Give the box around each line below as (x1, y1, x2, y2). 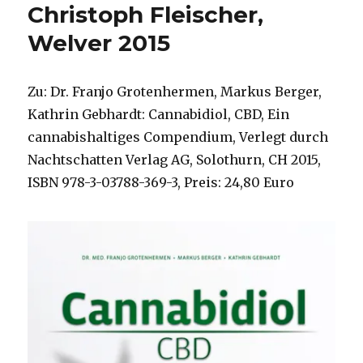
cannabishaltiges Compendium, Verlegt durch (28, 129, 329, 146)
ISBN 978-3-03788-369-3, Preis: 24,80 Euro (28, 174, 295, 191)
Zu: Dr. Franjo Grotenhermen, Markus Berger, (28, 83, 322, 100)
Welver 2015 (28, 29, 171, 58)
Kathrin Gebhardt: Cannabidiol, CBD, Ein (28, 106, 290, 123)
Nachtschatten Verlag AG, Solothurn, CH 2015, (28, 152, 322, 169)
